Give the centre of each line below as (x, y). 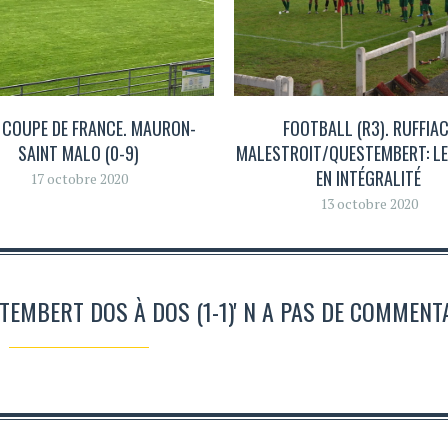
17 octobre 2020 (78, 178)
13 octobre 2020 (368, 203)
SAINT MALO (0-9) (79, 152)
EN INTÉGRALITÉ (369, 177)
